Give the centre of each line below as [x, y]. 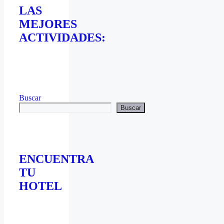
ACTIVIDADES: [62, 37]
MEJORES [48, 24]
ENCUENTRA [56, 159]
